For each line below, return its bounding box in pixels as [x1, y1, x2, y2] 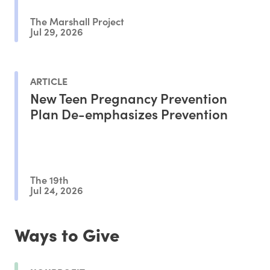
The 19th [30, 172, 69, 186]
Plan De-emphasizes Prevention [30, 104, 228, 124]
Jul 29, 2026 [30, 24, 83, 39]
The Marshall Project [30, 13, 124, 28]
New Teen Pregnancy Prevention [30, 89, 227, 108]
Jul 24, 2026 [30, 183, 83, 197]
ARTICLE [30, 74, 67, 88]
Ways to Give [14, 222, 119, 247]
